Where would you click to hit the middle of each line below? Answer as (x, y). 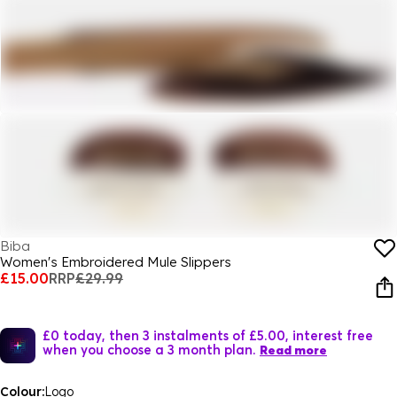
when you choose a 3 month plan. (149, 349)
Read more (293, 350)
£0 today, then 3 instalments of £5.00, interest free (208, 335)
